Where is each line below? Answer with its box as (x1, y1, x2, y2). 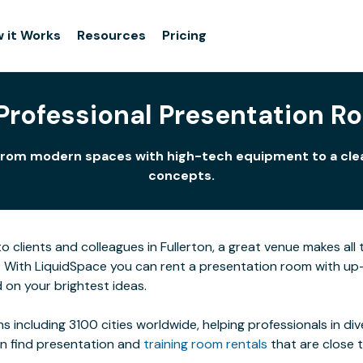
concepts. (148, 167, 215, 184)
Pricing (162, 27, 207, 44)
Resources (77, 27, 147, 44)
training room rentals (143, 335, 267, 352)
